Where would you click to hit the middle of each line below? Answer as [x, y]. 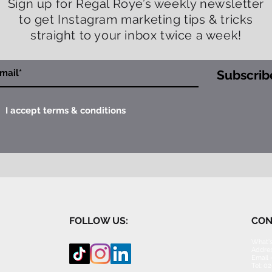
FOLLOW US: [99, 220]
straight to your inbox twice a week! [136, 35]
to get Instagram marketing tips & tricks [136, 19]
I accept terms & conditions [66, 110]
